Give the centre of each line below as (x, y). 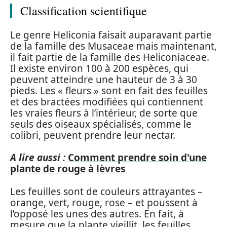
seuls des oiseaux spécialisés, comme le (101, 124)
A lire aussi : (38, 158)
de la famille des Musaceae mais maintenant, (113, 46)
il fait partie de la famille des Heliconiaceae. (110, 57)
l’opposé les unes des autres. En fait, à (97, 214)
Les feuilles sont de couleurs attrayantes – (106, 191)
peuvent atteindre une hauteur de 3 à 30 (104, 79)
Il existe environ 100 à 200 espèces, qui (99, 68)
